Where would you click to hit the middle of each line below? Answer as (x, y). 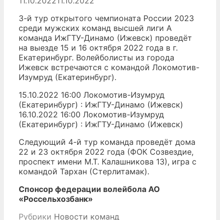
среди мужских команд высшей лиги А (95, 28)
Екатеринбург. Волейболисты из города (96, 58)
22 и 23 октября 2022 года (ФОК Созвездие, (106, 152)
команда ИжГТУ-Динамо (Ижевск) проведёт (105, 38)
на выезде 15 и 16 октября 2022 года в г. (98, 48)
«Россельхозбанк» (56, 199)
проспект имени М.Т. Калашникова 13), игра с (108, 162)
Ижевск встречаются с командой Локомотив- (109, 68)
